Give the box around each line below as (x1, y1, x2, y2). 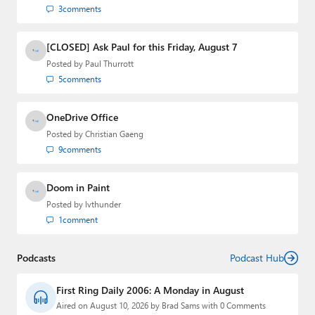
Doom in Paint (46, 181, 110, 195)
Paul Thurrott (85, 58, 134, 70)
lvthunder (85, 199, 121, 210)
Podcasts (17, 251, 56, 265)
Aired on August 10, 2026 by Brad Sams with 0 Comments (56, 300, 266, 311)
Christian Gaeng (85, 129, 143, 140)
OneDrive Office (46, 110, 118, 124)
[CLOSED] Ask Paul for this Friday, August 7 (46, 40, 238, 54)
